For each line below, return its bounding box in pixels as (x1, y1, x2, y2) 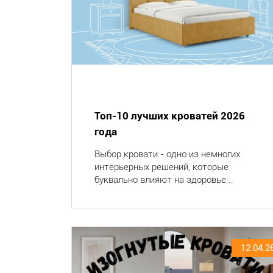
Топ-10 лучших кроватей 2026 (94, 110, 245, 122)
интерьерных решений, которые (94, 161, 229, 172)
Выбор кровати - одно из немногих (94, 149, 240, 160)
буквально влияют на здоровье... (94, 174, 233, 185)
